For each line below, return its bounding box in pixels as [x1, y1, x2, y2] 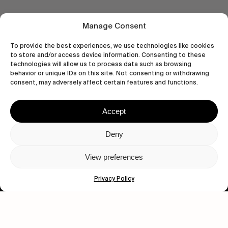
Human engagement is [76, 198, 152, 206]
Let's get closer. [87, 119, 141, 127]
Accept [102, 106, 126, 116]
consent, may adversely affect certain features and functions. [10, 79, 198, 86]
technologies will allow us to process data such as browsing [10, 61, 191, 68]
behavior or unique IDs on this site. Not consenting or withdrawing [10, 70, 209, 77]
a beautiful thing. [85, 209, 143, 217]
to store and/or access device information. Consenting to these [10, 51, 206, 59]
